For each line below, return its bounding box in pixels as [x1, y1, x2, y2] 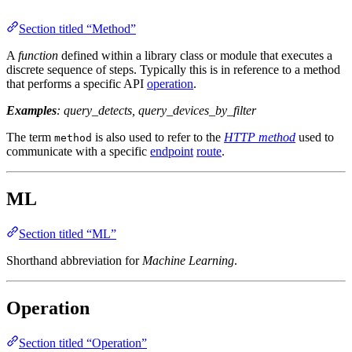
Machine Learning [142, 253, 234, 267]
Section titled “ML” [19, 226, 116, 240]
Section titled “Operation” [19, 335, 147, 350]
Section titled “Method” [19, 22, 136, 35]
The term [6, 130, 54, 144]
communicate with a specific [6, 145, 150, 158]
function [18, 49, 58, 62]
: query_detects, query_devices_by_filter [57, 104, 256, 117]
